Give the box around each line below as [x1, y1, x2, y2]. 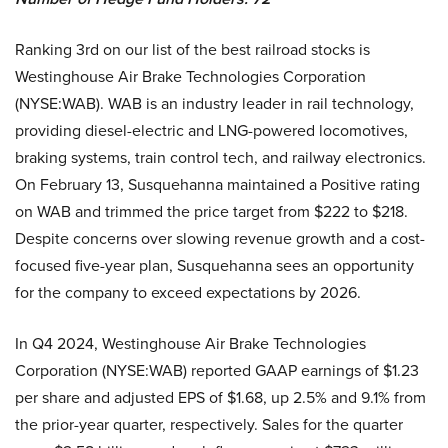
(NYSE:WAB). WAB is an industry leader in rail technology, [15, 91, 414, 114]
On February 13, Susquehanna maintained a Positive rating [15, 172, 420, 195]
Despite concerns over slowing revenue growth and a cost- [15, 226, 425, 249]
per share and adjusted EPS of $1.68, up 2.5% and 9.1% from [15, 385, 426, 408]
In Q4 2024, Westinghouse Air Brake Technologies [15, 331, 366, 354]
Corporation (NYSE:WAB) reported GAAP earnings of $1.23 [15, 358, 419, 381]
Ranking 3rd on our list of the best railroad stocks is [15, 37, 370, 60]
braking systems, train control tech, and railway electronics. [15, 145, 426, 168]
